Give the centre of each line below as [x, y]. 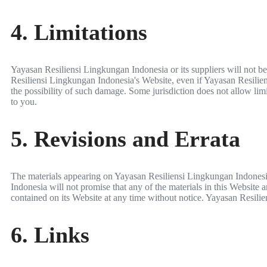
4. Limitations [79, 32]
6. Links [50, 235]
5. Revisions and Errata [125, 139]
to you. [24, 101]
